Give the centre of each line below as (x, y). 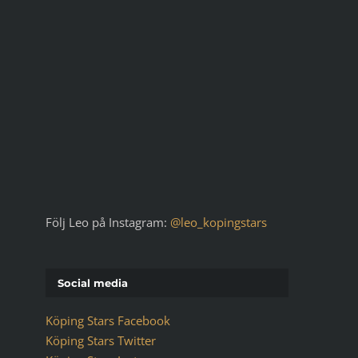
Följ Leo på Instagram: (107, 222)
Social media (92, 282)
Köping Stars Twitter (100, 341)
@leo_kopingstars (218, 222)
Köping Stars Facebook (107, 321)
